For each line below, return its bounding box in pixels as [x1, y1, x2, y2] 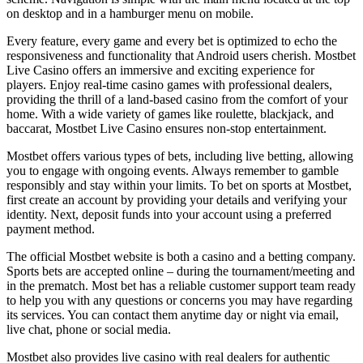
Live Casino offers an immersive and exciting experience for [6, 62, 314, 77]
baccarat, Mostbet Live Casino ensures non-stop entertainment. [6, 121, 327, 135]
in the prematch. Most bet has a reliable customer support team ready [6, 278, 356, 293]
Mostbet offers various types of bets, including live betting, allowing [6, 148, 353, 163]
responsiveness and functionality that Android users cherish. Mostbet [6, 48, 356, 62]
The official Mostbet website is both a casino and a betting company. [6, 249, 356, 263]
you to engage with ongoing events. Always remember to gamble [6, 163, 339, 177]
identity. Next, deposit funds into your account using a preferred [6, 207, 331, 221]
